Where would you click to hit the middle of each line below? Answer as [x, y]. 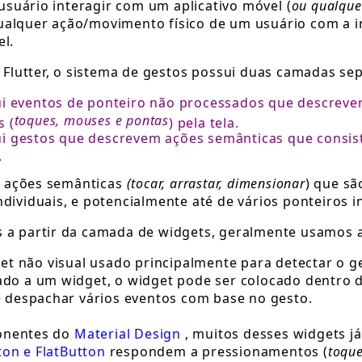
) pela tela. [204, 121]
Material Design [128, 334]
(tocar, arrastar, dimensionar [216, 183]
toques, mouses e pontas [91, 120]
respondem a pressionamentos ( [217, 351]
